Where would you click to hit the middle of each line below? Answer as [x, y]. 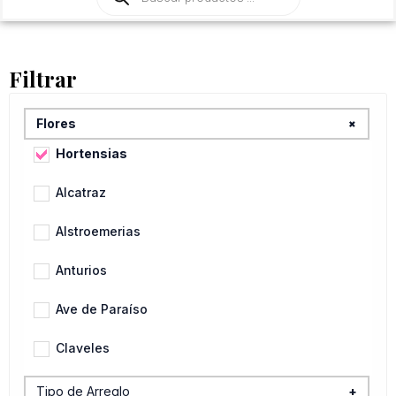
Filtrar [43, 79]
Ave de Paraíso [102, 309]
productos [127, 19]
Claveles [83, 348]
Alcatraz [81, 193]
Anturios [81, 270]
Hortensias [91, 154]
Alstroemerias [98, 232]
